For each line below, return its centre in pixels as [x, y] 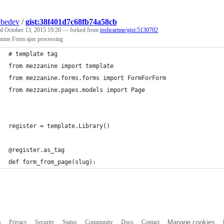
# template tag [33, 54]
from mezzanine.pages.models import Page [77, 90]
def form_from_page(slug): [52, 162]
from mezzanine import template [61, 66]
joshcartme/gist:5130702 [129, 30]
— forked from [81, 30]
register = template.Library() [59, 126]
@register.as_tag [36, 150]
